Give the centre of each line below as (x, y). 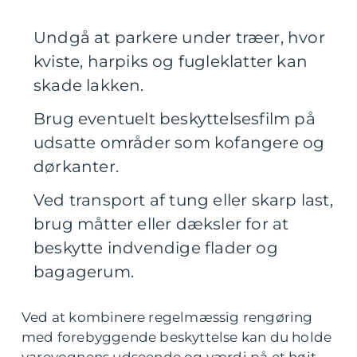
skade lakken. (89, 86)
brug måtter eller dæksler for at (161, 224)
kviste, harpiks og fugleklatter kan (171, 62)
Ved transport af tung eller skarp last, (183, 200)
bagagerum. (84, 272)
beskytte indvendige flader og (156, 248)
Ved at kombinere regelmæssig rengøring (167, 318)
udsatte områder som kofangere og (179, 143)
